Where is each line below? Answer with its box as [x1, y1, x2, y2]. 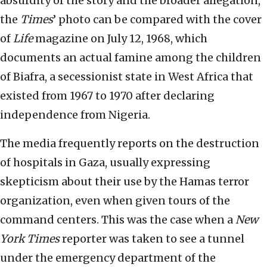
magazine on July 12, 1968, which [33, 32, 207, 46]
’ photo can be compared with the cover [53, 13, 262, 27]
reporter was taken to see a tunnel [60, 232, 244, 246]
